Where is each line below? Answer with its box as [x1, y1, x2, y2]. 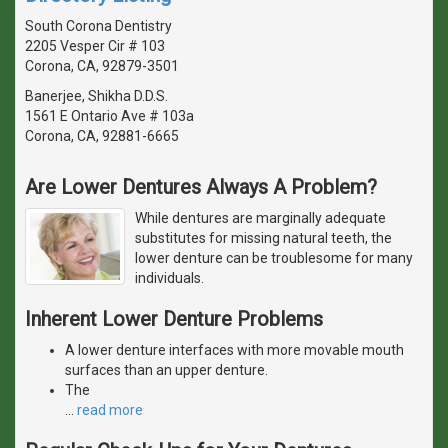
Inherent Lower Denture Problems [25, 306, 323, 331]
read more [77, 401, 143, 418]
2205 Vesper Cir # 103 [25, 37, 165, 54]
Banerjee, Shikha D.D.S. [25, 87, 168, 104]
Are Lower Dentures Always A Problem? [25, 174, 377, 199]
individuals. [135, 269, 204, 286]
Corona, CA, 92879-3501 [25, 57, 179, 74]
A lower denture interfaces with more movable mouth [65, 341, 404, 358]
